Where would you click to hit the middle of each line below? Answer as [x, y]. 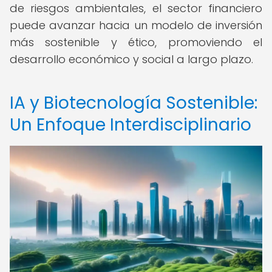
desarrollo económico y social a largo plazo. [131, 59]
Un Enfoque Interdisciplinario [131, 125]
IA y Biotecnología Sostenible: [134, 103]
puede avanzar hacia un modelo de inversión [136, 25]
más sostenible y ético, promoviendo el [136, 42]
